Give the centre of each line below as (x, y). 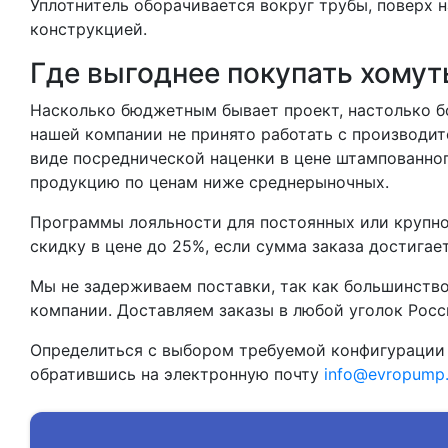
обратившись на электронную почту (177, 374)
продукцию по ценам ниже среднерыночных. (209, 182)
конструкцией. (88, 29)
